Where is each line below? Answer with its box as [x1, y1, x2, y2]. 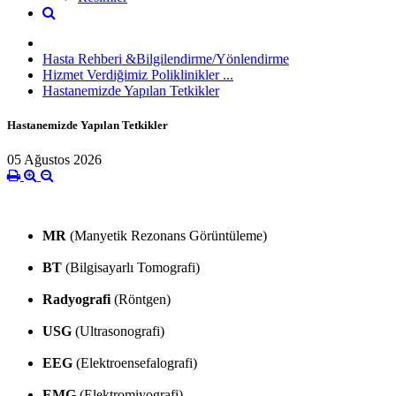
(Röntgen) [110, 292, 174, 308]
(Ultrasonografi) [72, 324, 164, 339]
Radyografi [42, 292, 110, 308]
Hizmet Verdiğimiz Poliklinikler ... [42, 66, 233, 82]
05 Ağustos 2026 [7, 152, 102, 168]
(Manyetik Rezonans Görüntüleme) [70, 228, 267, 244]
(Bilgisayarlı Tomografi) [62, 260, 200, 276]
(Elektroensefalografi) [72, 355, 197, 371]
